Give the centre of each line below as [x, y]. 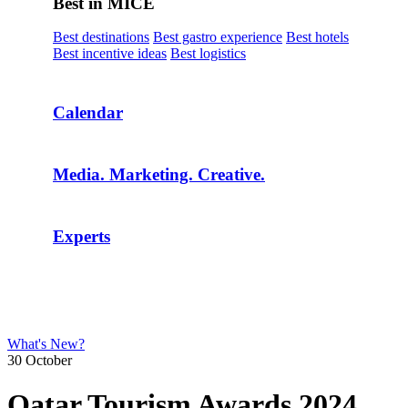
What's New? [46, 344]
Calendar [88, 112]
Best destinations [101, 37]
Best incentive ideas [110, 53]
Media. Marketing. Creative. [159, 174]
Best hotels [317, 37]
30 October [40, 360]
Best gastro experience [218, 37]
